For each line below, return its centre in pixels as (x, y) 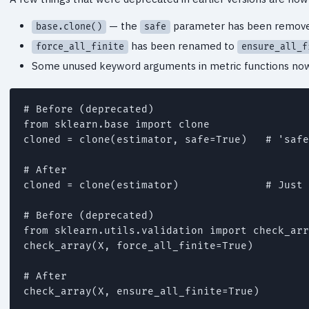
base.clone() (69, 27)
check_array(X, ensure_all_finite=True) (141, 291)
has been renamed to (183, 46)
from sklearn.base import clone (117, 124)
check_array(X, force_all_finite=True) (138, 246)
